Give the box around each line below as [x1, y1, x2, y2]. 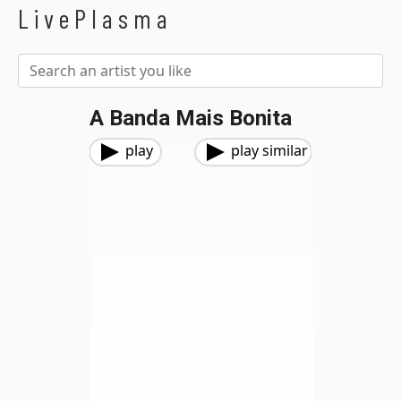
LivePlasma [18, 3, 173, 34]
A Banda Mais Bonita [89, 106, 292, 131]
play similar [231, 141, 308, 160]
